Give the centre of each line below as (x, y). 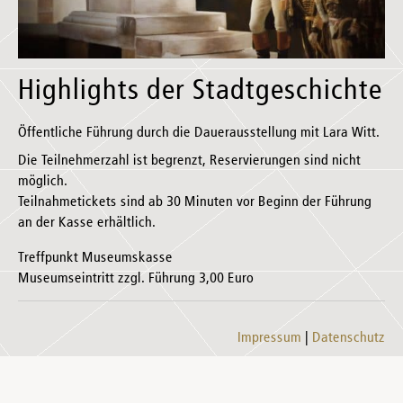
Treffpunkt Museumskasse (95, 259)
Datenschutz (349, 339)
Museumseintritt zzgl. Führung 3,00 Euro (136, 279)
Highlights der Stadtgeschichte (200, 91)
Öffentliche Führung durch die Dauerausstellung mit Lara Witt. (199, 134)
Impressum (269, 339)
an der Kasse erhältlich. (87, 224)
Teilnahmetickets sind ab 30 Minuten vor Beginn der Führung (195, 203)
